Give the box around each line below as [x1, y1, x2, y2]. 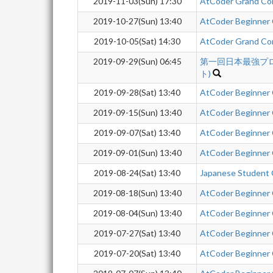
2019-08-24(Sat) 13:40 [94, 168, 180, 178]
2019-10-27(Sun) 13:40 [93, 16, 182, 26]
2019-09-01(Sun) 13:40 [93, 147, 182, 158]
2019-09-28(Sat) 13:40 [94, 87, 180, 97]
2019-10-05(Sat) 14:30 [94, 36, 180, 46]
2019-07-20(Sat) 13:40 [94, 248, 180, 258]
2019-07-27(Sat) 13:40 [94, 228, 180, 238]
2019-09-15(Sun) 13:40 [93, 107, 182, 118]
